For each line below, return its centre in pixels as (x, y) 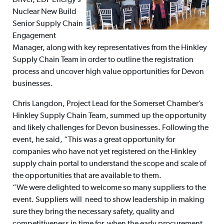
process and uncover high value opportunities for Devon (108, 72)
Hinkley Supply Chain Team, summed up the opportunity (109, 116)
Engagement (34, 36)
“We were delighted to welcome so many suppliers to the (109, 188)
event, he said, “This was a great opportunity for (93, 140)
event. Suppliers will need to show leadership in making (108, 200)
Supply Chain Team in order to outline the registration (103, 60)
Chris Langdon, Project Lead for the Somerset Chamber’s (108, 104)
